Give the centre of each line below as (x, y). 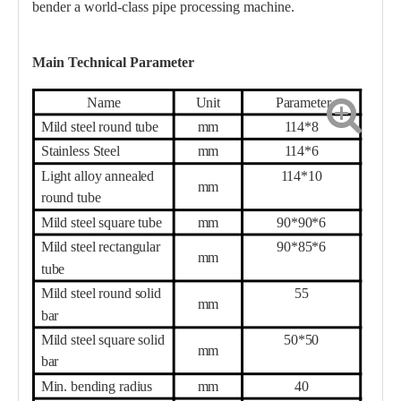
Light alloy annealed (98, 175)
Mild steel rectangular (100, 247)
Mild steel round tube (103, 127)
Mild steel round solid (101, 293)
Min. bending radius (97, 386)
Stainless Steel (80, 151)
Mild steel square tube (101, 222)
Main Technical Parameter (113, 62)
